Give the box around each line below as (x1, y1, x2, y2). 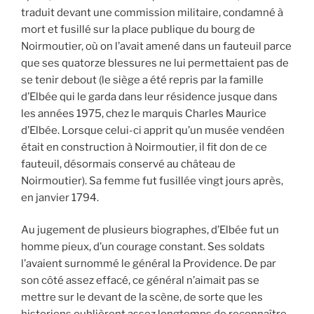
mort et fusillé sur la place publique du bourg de (21, 22, 255, 36)
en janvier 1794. (21, 191, 99, 204)
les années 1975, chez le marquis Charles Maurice (21, 107, 266, 120)
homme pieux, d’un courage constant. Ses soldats (21, 240, 265, 254)
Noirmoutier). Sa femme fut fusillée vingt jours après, (21, 174, 283, 187)
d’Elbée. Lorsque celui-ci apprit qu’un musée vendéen (21, 123, 285, 137)
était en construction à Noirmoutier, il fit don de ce (21, 140, 267, 153)
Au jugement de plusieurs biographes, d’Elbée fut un (21, 224, 279, 237)
